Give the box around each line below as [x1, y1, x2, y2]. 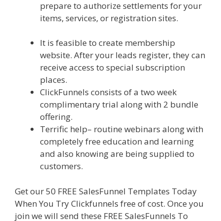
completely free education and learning [40, 136, 194, 147]
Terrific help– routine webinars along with [40, 123, 203, 135]
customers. [40, 160, 83, 172]
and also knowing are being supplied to [40, 148, 194, 160]
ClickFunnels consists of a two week [40, 86, 177, 98]
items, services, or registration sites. [40, 12, 180, 24]
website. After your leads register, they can [40, 49, 205, 61]
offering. [40, 111, 73, 123]
